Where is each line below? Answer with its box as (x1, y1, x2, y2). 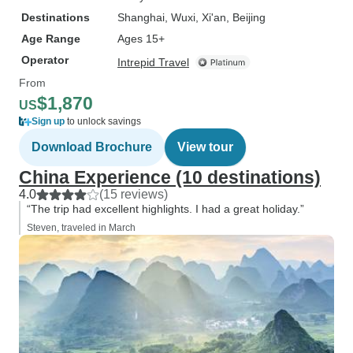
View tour (177, 140, 233, 154)
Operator (21, 54, 69, 66)
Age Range (21, 32, 80, 45)
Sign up (32, 116, 65, 127)
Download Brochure (32, 140, 152, 154)
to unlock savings (65, 116, 141, 127)
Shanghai (117, 11, 165, 24)
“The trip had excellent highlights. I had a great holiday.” (27, 203, 304, 215)
